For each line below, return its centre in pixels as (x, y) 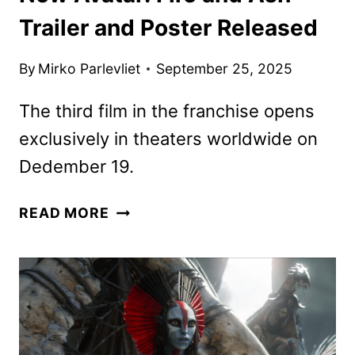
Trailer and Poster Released (168, 27)
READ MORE (64, 213)
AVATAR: (140, 231)
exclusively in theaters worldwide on (168, 139)
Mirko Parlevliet (90, 69)
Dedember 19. (76, 167)
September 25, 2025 (225, 69)
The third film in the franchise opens (167, 111)
